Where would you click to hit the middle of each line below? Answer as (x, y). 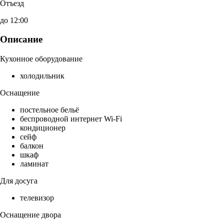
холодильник (42, 76)
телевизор (37, 198)
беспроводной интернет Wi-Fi (71, 119)
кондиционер (43, 128)
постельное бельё (49, 110)
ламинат (34, 164)
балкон (32, 146)
